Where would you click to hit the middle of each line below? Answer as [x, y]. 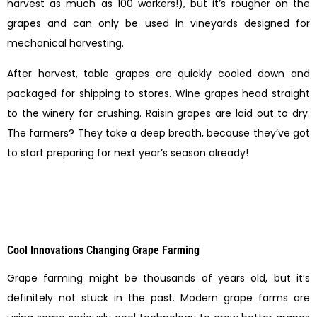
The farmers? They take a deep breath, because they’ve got [158, 133]
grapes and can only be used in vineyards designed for [158, 24]
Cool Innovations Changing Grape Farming [103, 250]
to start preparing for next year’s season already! [128, 152]
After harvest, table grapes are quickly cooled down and [158, 73]
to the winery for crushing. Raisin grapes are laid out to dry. [158, 113]
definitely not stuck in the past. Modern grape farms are [158, 298]
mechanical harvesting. [65, 44]
